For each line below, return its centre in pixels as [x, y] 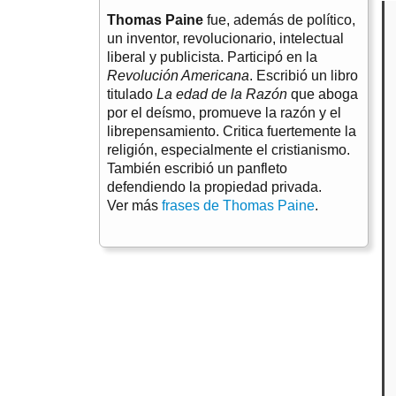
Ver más [134, 206]
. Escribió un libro [304, 76]
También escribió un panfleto [197, 169]
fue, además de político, [279, 20]
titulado [132, 95]
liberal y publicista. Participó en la [212, 57]
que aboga [323, 95]
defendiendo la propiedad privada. [214, 187]
